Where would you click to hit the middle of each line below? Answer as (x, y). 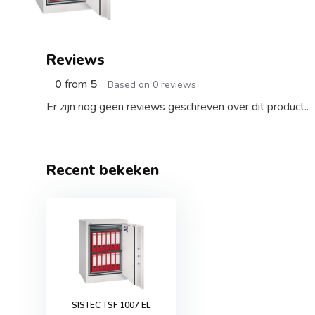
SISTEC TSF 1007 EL (111, 305)
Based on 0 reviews (152, 85)
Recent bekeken (102, 170)
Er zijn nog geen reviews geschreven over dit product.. (177, 107)
